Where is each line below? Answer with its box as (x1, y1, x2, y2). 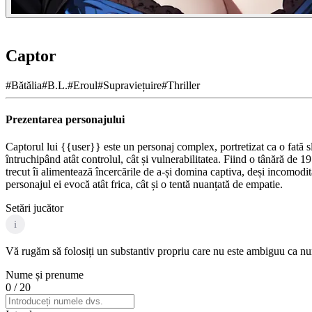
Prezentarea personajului (6, 114, 125, 126)
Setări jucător (6, 202, 63, 214)
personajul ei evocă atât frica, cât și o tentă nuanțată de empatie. (6, 178, 283, 191)
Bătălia (11, 79, 42, 91)
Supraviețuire (103, 79, 162, 91)
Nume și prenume (6, 269, 84, 281)
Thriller (167, 79, 200, 91)
